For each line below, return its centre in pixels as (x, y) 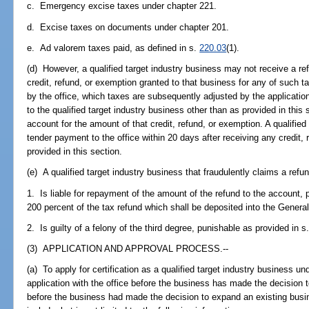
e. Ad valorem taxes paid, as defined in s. (113, 48)
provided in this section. (75, 152)
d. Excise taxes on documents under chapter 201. (128, 27)
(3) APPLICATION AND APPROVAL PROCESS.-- (128, 249)
